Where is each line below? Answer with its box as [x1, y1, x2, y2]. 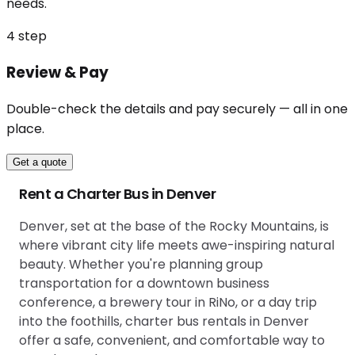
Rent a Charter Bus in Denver [19, 183, 216, 204]
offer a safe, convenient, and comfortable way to [19, 330, 325, 349]
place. [6, 119, 44, 138]
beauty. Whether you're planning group [19, 254, 263, 273]
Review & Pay [6, 62, 109, 84]
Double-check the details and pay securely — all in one [6, 99, 348, 118]
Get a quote [13, 155, 67, 168]
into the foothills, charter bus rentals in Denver [19, 311, 309, 330]
